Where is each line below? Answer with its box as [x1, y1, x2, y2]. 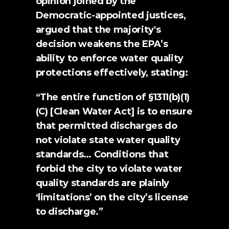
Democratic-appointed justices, [35, 10, 186, 21]
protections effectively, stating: [35, 67, 188, 78]
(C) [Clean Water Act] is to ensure [35, 106, 193, 117]
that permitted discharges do [35, 120, 177, 131]
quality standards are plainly [35, 177, 170, 189]
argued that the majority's [35, 24, 161, 35]
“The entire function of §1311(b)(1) [35, 91, 190, 103]
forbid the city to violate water [35, 163, 182, 174]
